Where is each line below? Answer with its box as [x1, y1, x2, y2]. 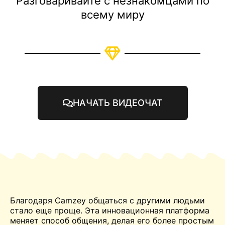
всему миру [80, 8, 145, 21]
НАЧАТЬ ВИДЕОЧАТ [72, 97, 163, 108]
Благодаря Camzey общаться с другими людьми [10, 195, 205, 205]
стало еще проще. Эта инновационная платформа [10, 205, 209, 215]
